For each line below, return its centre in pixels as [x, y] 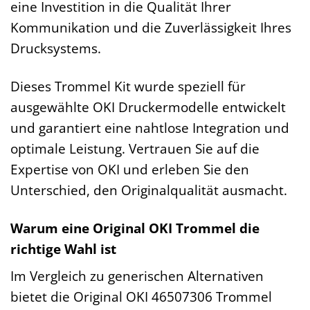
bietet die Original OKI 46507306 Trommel [141, 297]
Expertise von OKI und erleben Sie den [130, 169]
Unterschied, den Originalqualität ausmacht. [149, 190]
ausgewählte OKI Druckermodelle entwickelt [148, 107]
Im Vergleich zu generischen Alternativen [137, 276]
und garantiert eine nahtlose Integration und [150, 127]
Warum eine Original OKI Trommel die [135, 228]
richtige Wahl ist [63, 248]
